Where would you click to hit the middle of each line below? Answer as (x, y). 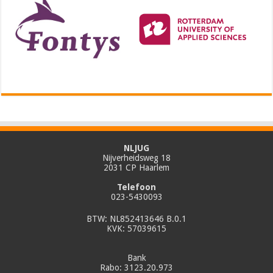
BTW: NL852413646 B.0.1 (136, 219)
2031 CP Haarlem (136, 168)
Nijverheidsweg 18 (136, 158)
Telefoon (136, 187)
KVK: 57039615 (136, 229)
